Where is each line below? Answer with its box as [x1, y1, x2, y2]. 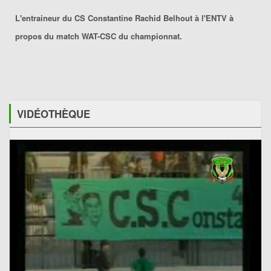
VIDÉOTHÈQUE [17, 106, 90, 121]
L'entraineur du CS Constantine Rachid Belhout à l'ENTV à [15, 11, 233, 24]
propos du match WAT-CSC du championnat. [15, 30, 182, 42]
